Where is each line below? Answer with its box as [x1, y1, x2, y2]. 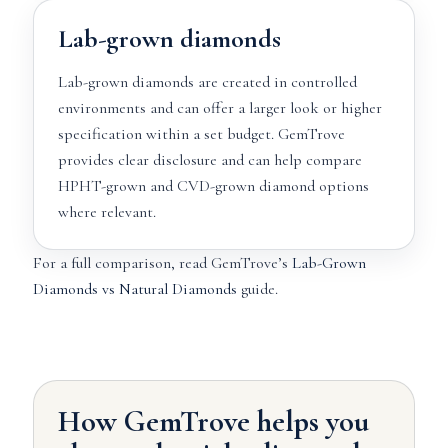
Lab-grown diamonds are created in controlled [57, 72, 357, 92]
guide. [236, 279, 278, 299]
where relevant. [57, 202, 156, 222]
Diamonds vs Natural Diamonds [32, 279, 237, 299]
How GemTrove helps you [57, 403, 369, 440]
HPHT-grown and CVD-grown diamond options [57, 176, 369, 196]
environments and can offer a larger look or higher [57, 98, 382, 118]
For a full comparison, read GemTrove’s [32, 253, 292, 273]
